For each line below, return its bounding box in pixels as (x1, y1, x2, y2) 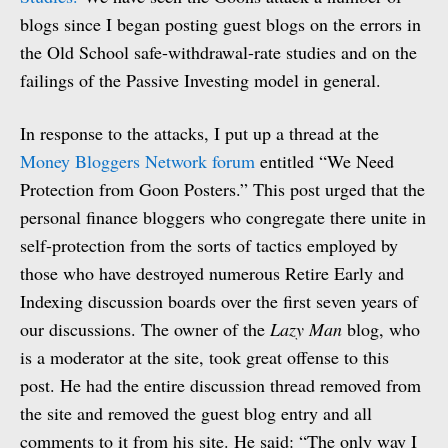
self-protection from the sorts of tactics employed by (20, 233, 398, 257)
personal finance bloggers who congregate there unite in (20, 205, 426, 229)
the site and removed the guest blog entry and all (20, 401, 372, 425)
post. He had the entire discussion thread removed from (20, 373, 421, 397)
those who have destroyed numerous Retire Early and (20, 261, 404, 285)
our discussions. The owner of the (20, 317, 270, 341)
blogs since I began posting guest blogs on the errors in (20, 12, 421, 36)
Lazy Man (270, 317, 347, 341)
